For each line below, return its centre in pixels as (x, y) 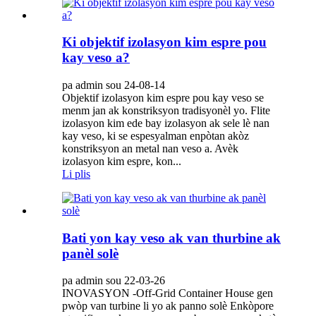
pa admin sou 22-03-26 (114, 281)
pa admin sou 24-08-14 (114, 85)
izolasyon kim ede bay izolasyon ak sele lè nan (166, 123)
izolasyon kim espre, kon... (122, 162)
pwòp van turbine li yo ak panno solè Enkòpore (168, 306)
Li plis (76, 174)
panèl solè (90, 253)
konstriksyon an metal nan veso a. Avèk (150, 149)
